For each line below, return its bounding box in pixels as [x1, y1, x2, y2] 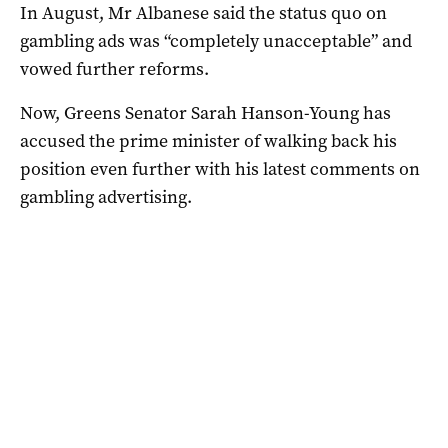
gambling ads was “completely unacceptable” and [20, 29, 412, 54]
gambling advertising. [20, 185, 192, 210]
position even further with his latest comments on [20, 157, 420, 182]
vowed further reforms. [20, 57, 209, 82]
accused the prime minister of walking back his [20, 129, 397, 154]
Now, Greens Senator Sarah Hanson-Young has [20, 101, 391, 126]
